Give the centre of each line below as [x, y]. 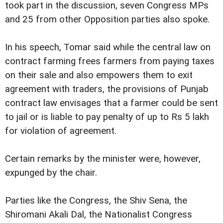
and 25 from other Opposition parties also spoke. [107, 20]
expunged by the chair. [51, 173]
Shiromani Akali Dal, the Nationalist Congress [99, 215]
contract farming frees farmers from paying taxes [110, 61]
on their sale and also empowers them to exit [99, 75]
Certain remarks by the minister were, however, [103, 159]
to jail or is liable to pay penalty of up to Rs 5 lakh [107, 117]
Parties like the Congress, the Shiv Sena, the [96, 201]
